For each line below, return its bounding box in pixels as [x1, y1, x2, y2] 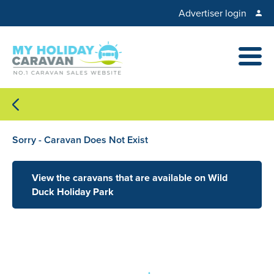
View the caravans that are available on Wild [32, 170, 228, 185]
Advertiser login [179, 6, 246, 20]
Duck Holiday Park [32, 184, 114, 199]
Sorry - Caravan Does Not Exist [12, 132, 148, 147]
